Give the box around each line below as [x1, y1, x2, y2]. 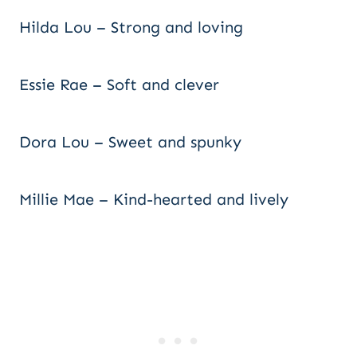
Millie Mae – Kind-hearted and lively [19, 190, 288, 209]
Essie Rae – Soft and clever [19, 75, 219, 94]
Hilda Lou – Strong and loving [19, 18, 243, 37]
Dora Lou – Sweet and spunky [19, 132, 241, 151]
